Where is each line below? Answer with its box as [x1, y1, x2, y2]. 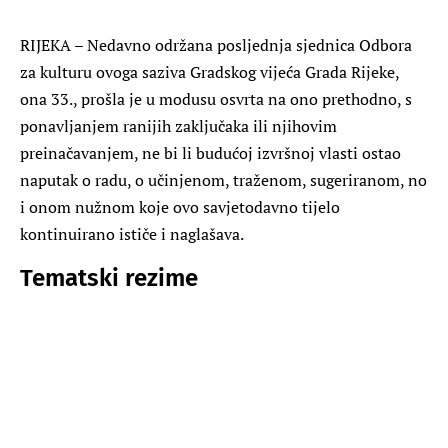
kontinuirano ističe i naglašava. [20, 222, 244, 245]
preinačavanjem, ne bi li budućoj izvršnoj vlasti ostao [20, 141, 401, 164]
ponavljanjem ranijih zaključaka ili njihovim [20, 114, 337, 137]
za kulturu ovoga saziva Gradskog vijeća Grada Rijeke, [20, 60, 399, 83]
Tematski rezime [20, 263, 198, 292]
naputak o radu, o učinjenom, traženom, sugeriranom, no [20, 168, 427, 191]
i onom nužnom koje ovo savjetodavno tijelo [20, 195, 340, 218]
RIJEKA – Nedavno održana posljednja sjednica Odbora [20, 33, 412, 56]
